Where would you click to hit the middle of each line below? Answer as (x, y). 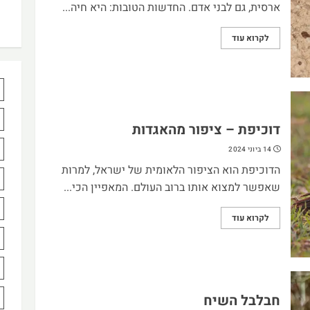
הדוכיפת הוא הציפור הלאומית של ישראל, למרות (171, 170)
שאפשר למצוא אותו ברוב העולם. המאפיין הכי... (172, 187)
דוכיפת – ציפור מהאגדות (206, 129)
